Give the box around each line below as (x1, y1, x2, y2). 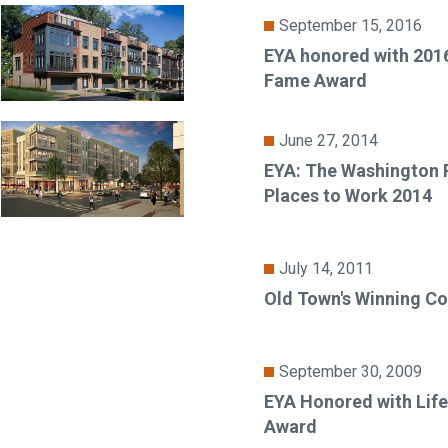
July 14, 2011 (279, 259, 373, 279)
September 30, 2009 (279, 362, 422, 382)
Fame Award (264, 69, 367, 91)
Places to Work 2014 (264, 185, 432, 207)
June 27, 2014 (279, 131, 378, 151)
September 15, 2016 (279, 15, 422, 35)
